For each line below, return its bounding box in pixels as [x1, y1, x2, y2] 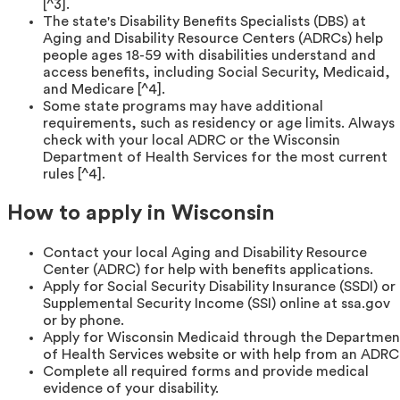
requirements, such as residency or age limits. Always [43, 115, 395, 130]
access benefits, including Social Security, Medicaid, [43, 64, 390, 79]
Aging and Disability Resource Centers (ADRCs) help [43, 30, 383, 46]
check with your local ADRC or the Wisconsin [43, 132, 340, 147]
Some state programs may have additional [43, 98, 323, 113]
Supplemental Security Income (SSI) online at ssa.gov [43, 296, 390, 311]
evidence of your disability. [43, 380, 219, 396]
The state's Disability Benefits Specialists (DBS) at [43, 13, 366, 29]
